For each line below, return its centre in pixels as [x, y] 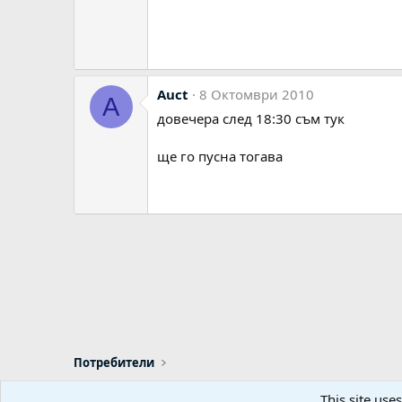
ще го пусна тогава [220, 156]
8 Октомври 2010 [257, 94]
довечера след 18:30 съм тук [251, 118]
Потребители [114, 363]
